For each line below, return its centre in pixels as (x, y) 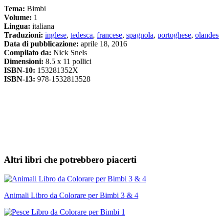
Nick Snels (70, 53)
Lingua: (17, 26)
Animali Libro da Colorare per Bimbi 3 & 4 (71, 195)
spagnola (140, 35)
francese (109, 35)
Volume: (18, 18)
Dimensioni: (24, 62)
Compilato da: (29, 53)
